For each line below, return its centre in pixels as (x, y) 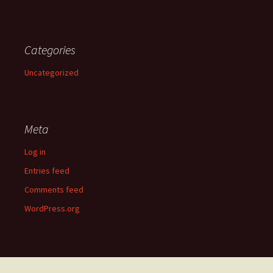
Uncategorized (51, 73)
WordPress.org (52, 208)
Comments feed (54, 190)
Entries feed (47, 171)
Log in (35, 152)
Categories (50, 50)
